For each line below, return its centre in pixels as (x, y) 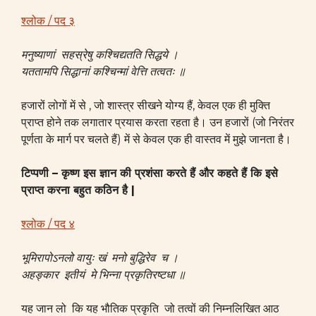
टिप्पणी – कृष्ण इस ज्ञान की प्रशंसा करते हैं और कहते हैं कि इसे (150, 173)
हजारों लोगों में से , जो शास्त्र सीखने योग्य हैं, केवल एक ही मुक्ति (146, 105)
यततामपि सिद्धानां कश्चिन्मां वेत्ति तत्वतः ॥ (103, 72)
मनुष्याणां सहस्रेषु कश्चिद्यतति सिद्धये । (100, 55)
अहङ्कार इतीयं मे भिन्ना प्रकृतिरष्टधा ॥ (103, 275)
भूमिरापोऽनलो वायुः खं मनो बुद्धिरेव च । (100, 258)
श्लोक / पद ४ (48, 224)
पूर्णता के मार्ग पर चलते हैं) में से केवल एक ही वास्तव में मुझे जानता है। (156, 139)
